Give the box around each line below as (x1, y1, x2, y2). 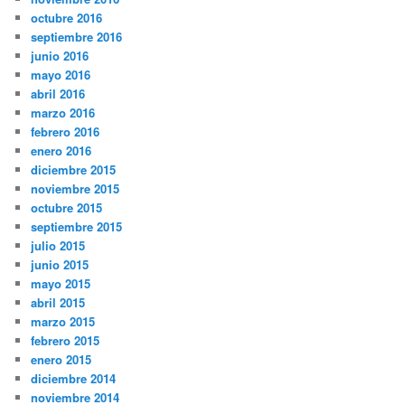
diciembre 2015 (31, 161, 117, 179)
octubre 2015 (31, 199, 103, 217)
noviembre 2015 (31, 180, 120, 198)
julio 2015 (31, 237, 86, 255)
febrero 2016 (31, 123, 100, 141)
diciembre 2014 (31, 370, 117, 388)
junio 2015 (31, 256, 89, 274)
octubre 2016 (31, 9, 103, 27)
